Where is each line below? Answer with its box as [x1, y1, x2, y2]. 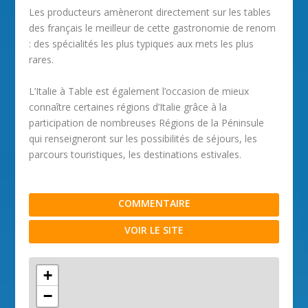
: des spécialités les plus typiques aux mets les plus [29, 37, 254, 51]
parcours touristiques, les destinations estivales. [29, 147, 242, 161]
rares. [29, 53, 54, 67]
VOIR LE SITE [124, 223, 184, 236]
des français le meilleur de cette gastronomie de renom [29, 21, 276, 35]
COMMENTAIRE [118, 196, 190, 210]
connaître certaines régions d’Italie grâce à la [29, 100, 228, 113]
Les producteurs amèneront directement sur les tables [29, 5, 272, 19]
